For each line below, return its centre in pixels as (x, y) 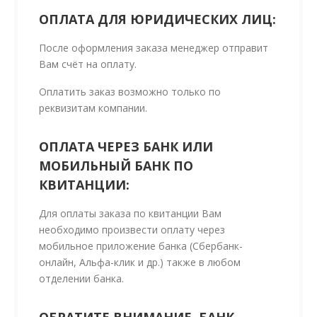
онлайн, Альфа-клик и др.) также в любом (140, 263)
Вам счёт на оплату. (88, 64)
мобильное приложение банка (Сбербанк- (141, 246)
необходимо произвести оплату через (132, 230)
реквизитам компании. (93, 108)
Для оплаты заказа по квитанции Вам (130, 214)
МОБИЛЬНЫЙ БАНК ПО (116, 166)
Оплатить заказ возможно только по (130, 92)
